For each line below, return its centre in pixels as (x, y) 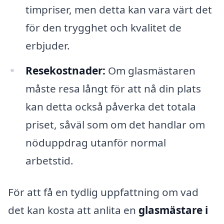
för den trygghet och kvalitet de (103, 27)
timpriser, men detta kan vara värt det (118, 9)
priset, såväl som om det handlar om (115, 124)
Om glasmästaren (150, 70)
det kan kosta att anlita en (73, 210)
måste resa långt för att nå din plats (113, 88)
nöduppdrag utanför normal (95, 142)
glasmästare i (173, 210)
